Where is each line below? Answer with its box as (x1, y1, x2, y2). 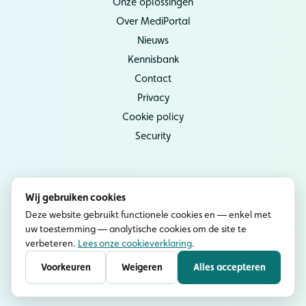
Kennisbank (127, 53, 179, 66)
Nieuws (137, 34, 169, 47)
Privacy (137, 92, 169, 105)
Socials (131, 181, 175, 196)
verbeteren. (25, 238, 78, 249)
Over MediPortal (115, 15, 191, 28)
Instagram (137, 204, 183, 217)
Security (135, 130, 171, 143)
